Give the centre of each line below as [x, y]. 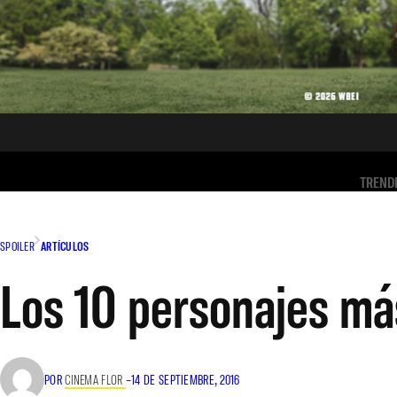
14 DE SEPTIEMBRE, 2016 [186, 379]
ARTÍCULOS [65, 246]
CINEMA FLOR [95, 379]
